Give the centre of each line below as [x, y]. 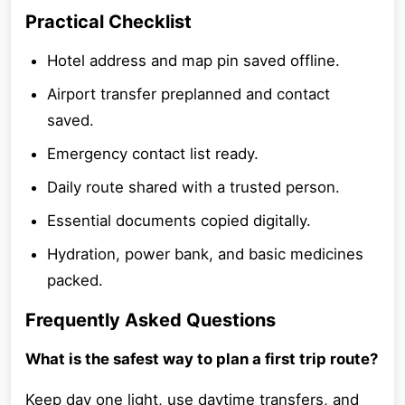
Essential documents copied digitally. [179, 221]
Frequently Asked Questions [151, 320]
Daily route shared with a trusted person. [193, 187]
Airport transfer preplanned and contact [188, 94]
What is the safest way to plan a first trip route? [202, 359]
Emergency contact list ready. [153, 154]
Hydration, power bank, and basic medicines [205, 254]
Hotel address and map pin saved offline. [193, 61]
